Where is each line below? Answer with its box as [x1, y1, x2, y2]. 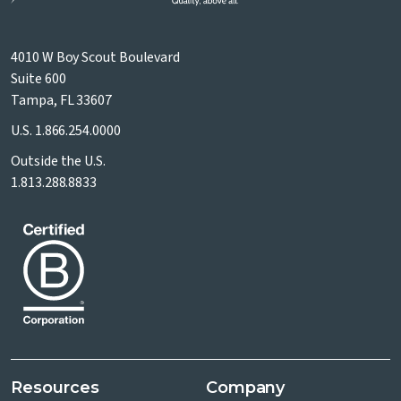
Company [205, 378, 286, 398]
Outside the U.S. [11, 151, 106, 172]
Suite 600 [11, 69, 66, 90]
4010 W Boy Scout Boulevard [11, 47, 181, 68]
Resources [11, 378, 99, 398]
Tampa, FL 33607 [11, 90, 112, 111]
